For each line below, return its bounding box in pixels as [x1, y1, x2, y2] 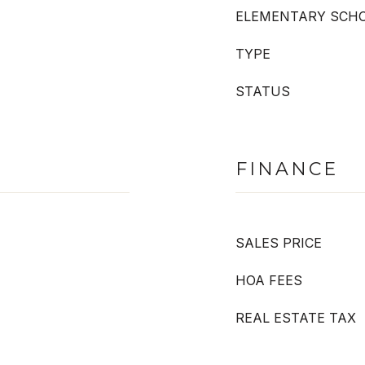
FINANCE [235, 158, 338, 180]
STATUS [235, 83, 290, 99]
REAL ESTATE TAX [235, 310, 356, 326]
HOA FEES [235, 272, 302, 288]
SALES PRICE [235, 235, 322, 251]
